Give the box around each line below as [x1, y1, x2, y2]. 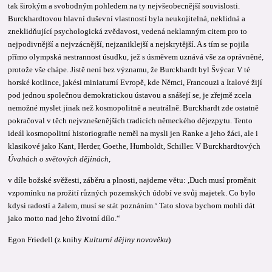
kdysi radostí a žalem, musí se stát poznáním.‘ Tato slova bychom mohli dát [8, 200, 256, 210]
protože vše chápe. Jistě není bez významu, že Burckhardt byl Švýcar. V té [8, 64, 251, 74]
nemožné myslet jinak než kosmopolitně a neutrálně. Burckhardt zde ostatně [8, 103, 259, 112]
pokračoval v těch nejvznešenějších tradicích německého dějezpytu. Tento [8, 115, 253, 125]
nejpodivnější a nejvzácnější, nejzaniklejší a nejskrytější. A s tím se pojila [8, 39, 250, 49]
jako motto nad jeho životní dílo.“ [8, 213, 121, 223]
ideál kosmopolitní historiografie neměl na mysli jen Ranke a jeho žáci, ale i [8, 128, 259, 138]
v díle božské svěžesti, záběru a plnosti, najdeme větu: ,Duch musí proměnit [8, 175, 257, 185]
